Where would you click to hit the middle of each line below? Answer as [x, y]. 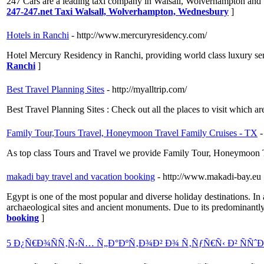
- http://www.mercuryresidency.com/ [139, 35]
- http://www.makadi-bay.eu [209, 177]
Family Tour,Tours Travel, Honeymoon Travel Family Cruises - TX [132, 133]
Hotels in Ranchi [38, 35]
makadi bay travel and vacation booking [81, 177]
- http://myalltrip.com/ [147, 90]
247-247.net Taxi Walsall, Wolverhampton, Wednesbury [118, 12]
